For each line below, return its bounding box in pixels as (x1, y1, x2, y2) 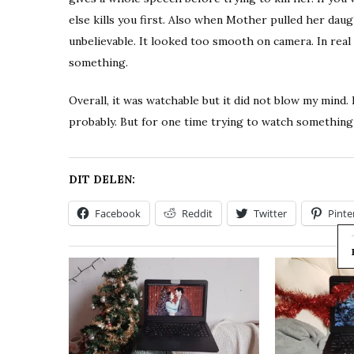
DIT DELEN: (69, 171, 135, 186)
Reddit (182, 205, 213, 220)
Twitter (254, 205, 287, 220)
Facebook (95, 205, 141, 220)
